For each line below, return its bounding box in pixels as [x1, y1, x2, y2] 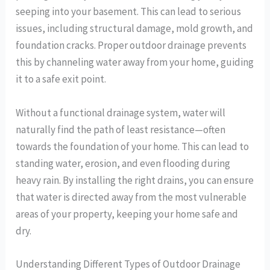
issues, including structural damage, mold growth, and [16, 22, 254, 36]
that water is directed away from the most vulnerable [16, 190, 247, 204]
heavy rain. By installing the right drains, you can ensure [16, 173, 254, 187]
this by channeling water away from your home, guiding [16, 55, 254, 69]
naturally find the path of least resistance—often [16, 122, 226, 136]
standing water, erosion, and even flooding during [16, 156, 231, 170]
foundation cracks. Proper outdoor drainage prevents [16, 39, 247, 52]
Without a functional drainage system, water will [16, 105, 226, 119]
